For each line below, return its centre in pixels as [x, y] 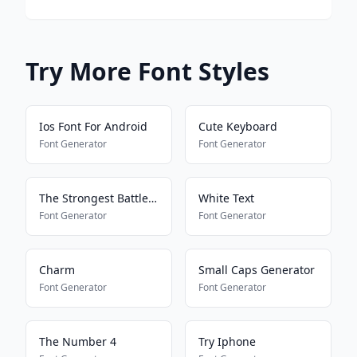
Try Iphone [227, 341]
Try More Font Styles [147, 71]
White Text [226, 198]
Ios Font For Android [93, 126]
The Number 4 [78, 341]
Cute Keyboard [238, 126]
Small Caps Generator [257, 270]
